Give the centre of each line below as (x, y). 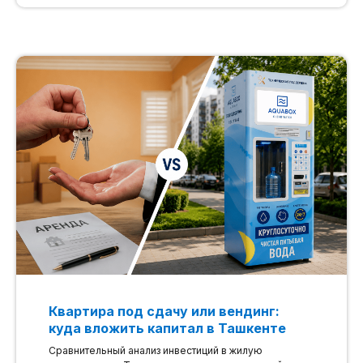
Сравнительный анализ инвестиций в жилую (156, 350)
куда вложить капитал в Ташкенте (167, 328)
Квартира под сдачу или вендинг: (164, 311)
